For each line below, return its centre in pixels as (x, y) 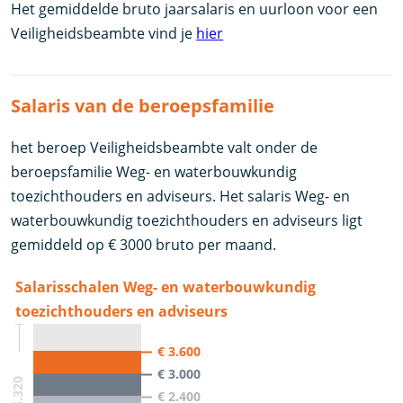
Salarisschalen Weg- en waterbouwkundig (166, 287)
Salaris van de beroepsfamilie (143, 105)
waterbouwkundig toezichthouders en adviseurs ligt (187, 220)
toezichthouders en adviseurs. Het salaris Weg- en (181, 196)
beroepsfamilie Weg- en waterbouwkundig (154, 171)
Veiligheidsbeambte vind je (104, 33)
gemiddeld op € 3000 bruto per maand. (144, 244)
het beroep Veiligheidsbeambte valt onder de (165, 147)
